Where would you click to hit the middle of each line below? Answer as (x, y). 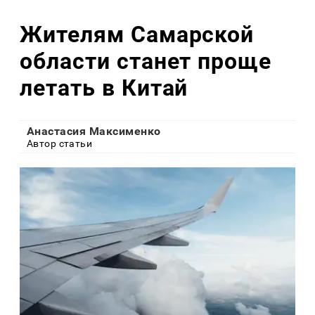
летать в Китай (104, 88)
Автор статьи (60, 143)
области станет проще (146, 62)
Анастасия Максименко (94, 131)
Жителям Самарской (137, 35)
